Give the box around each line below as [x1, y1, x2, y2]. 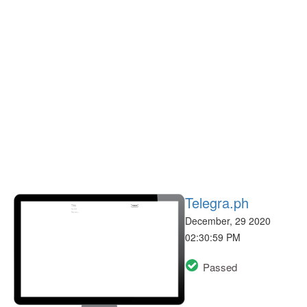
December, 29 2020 [185, 214, 271, 228]
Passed [203, 260, 237, 275]
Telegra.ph [185, 193, 249, 212]
